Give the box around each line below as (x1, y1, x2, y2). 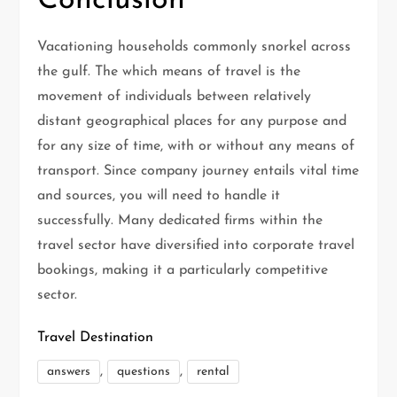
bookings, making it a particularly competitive (37, 263, 329, 278)
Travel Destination (37, 331, 154, 346)
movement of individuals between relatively (37, 90, 312, 105)
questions (117, 365, 171, 379)
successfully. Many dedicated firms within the (37, 214, 323, 229)
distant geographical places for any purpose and (37, 114, 347, 129)
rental (197, 365, 230, 379)
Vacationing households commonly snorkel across (37, 40, 352, 55)
